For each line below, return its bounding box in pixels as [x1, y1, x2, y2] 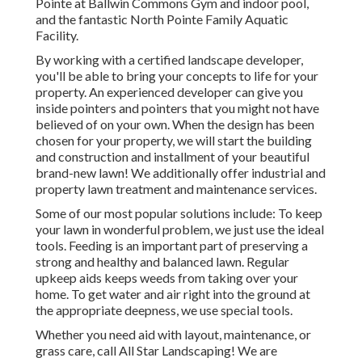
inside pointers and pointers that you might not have [36, 100, 319, 116]
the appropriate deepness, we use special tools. [36, 302, 293, 318]
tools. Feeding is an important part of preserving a [36, 238, 308, 254]
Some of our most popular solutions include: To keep [36, 205, 322, 221]
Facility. [36, 27, 78, 44]
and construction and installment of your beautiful [36, 149, 309, 165]
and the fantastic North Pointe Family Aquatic [36, 11, 288, 27]
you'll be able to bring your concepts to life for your [36, 68, 318, 84]
